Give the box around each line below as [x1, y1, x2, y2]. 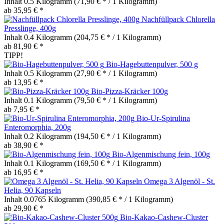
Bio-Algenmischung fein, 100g [112, 149, 210, 158]
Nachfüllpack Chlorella [141, 14, 215, 23]
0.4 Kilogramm [24, 32, 74, 41]
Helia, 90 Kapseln [4, 185, 61, 194]
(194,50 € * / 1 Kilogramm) [74, 131, 161, 140]
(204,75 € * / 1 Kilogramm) [74, 32, 161, 41]
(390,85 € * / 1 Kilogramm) [86, 194, 173, 203]
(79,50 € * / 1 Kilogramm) [74, 95, 157, 104]
